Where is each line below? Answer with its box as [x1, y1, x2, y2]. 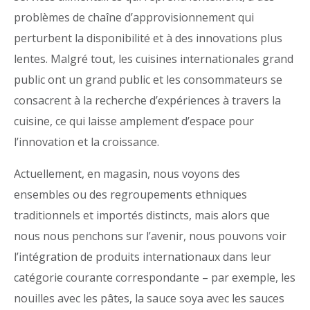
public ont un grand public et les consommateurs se [14, 72, 282, 87]
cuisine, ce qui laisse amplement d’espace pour [14, 113, 254, 129]
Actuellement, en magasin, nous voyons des [14, 166, 240, 181]
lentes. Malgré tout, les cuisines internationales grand [14, 51, 293, 66]
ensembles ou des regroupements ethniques [14, 187, 247, 202]
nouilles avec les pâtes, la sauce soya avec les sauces [14, 291, 284, 306]
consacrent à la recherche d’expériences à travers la [14, 93, 281, 108]
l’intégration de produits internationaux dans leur [14, 249, 271, 264]
